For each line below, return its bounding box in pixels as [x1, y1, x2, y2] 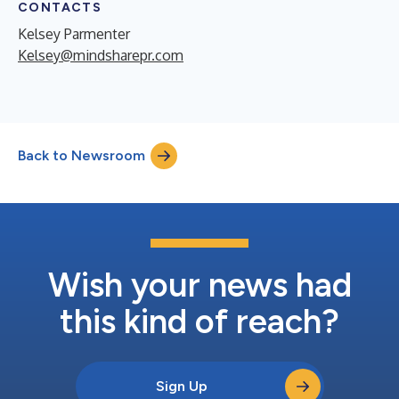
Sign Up [156, 378, 208, 395]
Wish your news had [47, 265, 352, 305]
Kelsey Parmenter [18, 25, 130, 43]
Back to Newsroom [18, 147, 145, 164]
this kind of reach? [60, 301, 339, 342]
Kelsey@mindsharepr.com [18, 46, 183, 64]
